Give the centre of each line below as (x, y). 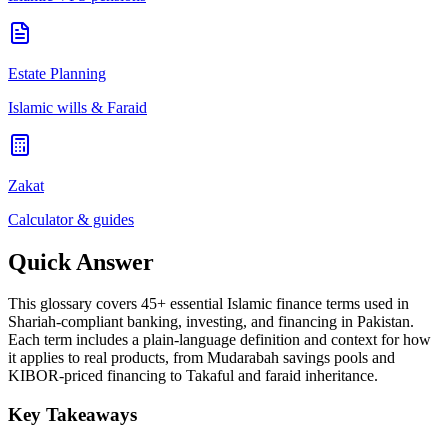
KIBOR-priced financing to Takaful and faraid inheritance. (193, 376)
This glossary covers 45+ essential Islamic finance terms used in (208, 304)
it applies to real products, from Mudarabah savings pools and (201, 358)
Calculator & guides (71, 219)
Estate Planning (57, 73)
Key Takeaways (72, 415)
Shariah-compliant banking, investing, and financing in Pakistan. (211, 322)
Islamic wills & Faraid (77, 107)
